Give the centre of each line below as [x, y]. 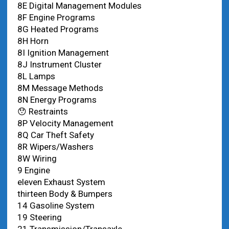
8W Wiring [37, 158]
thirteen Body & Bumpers [65, 194]
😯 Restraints [42, 111]
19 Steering [39, 217]
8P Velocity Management [65, 123]
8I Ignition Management [63, 53]
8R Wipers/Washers [55, 147]
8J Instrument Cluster [59, 64]
